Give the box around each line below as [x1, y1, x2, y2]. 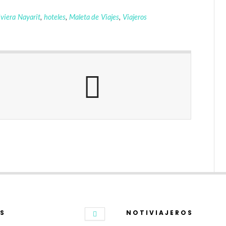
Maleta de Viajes [69, 13, 120, 21]
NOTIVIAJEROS [126, 208, 193, 217]
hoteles [43, 13, 66, 21]
